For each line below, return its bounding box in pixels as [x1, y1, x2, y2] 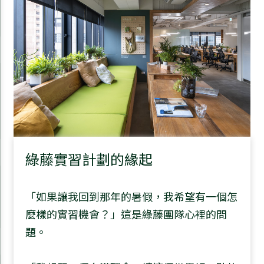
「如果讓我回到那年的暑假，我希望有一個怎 [25, 188, 237, 204]
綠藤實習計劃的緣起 [25, 148, 153, 169]
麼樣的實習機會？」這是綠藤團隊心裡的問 [25, 206, 227, 222]
